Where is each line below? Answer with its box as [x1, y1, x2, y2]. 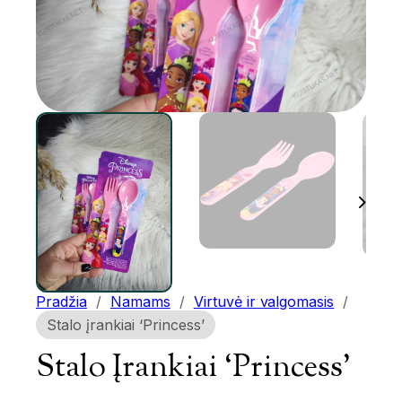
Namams [109, 293, 170, 311]
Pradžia [36, 293, 87, 311]
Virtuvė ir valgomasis [193, 293, 335, 311]
